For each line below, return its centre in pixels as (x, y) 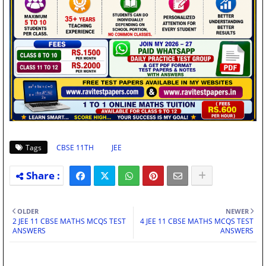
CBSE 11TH (75, 148)
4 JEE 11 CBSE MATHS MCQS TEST (197, 221)
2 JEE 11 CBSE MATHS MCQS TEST (69, 221)
